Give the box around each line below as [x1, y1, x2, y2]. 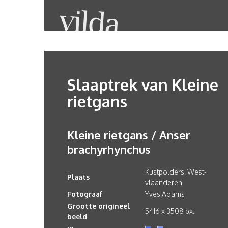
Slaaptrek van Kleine [67, 75, 218, 94]
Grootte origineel [67, 202, 130, 210]
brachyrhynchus [67, 142, 151, 156]
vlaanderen [145, 178, 182, 187]
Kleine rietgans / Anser [67, 128, 190, 142]
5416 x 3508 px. [145, 207, 194, 215]
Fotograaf [67, 190, 102, 198]
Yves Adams [145, 190, 185, 198]
